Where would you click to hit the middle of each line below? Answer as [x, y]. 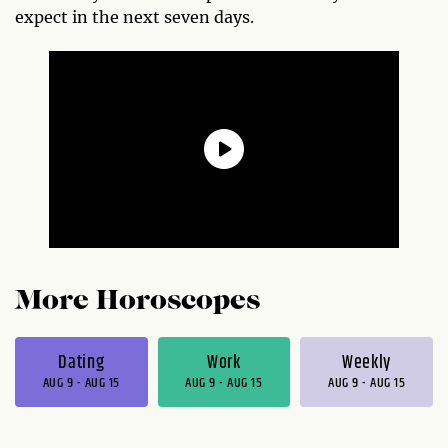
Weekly [367, 362]
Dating [81, 362]
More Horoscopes [137, 301]
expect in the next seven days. [134, 16]
